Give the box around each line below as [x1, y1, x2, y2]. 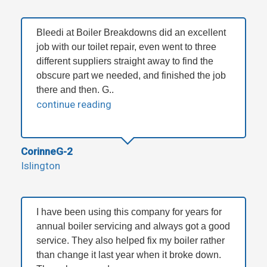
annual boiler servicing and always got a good [36, 221, 230, 232]
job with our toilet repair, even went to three [36, 42, 216, 52]
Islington [21, 160, 60, 172]
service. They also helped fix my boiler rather [36, 235, 225, 246]
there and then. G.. [36, 85, 114, 95]
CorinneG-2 [21, 145, 73, 158]
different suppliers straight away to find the [36, 56, 213, 67]
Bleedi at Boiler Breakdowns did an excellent [36, 27, 226, 38]
